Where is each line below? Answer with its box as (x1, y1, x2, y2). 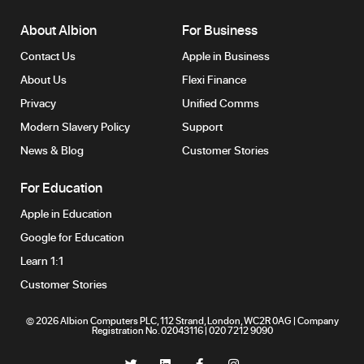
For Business (182, 19, 258, 39)
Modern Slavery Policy (20, 118, 130, 134)
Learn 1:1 (20, 253, 63, 269)
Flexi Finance (182, 71, 246, 87)
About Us (20, 71, 67, 87)
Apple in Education (20, 206, 112, 222)
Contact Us (20, 47, 76, 63)
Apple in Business (182, 47, 270, 63)
